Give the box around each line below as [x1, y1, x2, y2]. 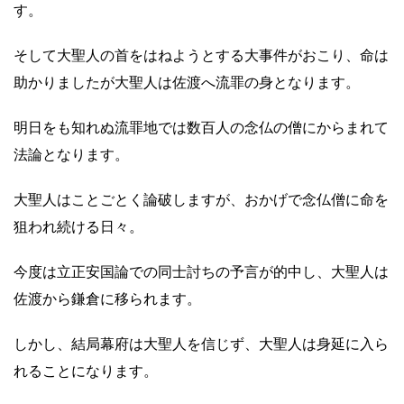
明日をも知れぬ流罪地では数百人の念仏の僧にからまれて [14, 118, 389, 137]
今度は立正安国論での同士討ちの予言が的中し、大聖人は [14, 262, 389, 281]
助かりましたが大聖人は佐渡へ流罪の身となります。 [14, 73, 360, 92]
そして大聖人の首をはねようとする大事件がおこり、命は [14, 46, 389, 65]
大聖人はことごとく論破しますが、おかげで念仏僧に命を [14, 190, 389, 209]
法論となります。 [14, 145, 129, 164]
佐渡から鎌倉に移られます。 [14, 289, 201, 308]
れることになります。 [14, 362, 158, 381]
